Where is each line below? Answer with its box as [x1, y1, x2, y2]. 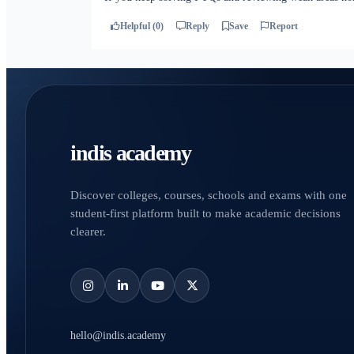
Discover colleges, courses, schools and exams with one [70, 189, 347, 201]
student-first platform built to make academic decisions [70, 207, 341, 220]
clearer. [70, 225, 106, 238]
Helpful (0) [120, 20, 164, 32]
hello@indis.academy [70, 330, 166, 341]
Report [269, 20, 298, 32]
